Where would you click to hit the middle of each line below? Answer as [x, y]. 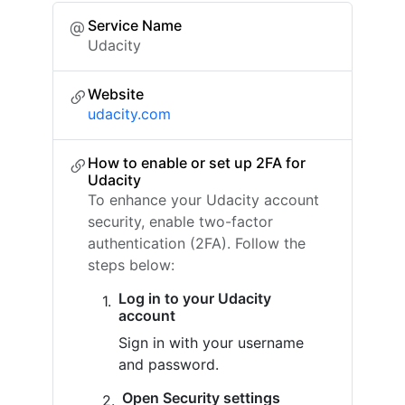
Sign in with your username [211, 343]
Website [116, 94]
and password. [169, 364]
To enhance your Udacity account [203, 200]
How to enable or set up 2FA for [197, 163]
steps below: [131, 265]
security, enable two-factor [180, 221]
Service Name [135, 25]
